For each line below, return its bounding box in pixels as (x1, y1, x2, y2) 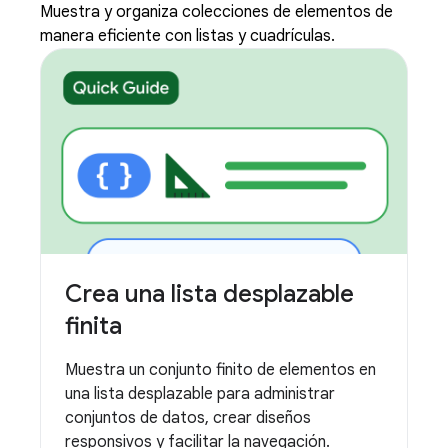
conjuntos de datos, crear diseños (65, 408, 311, 429)
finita (65, 311, 122, 342)
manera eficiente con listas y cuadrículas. (40, 26, 335, 46)
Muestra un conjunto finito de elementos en (65, 360, 376, 381)
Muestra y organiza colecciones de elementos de (40, 2, 393, 22)
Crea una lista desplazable (65, 279, 354, 310)
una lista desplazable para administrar (65, 384, 335, 405)
